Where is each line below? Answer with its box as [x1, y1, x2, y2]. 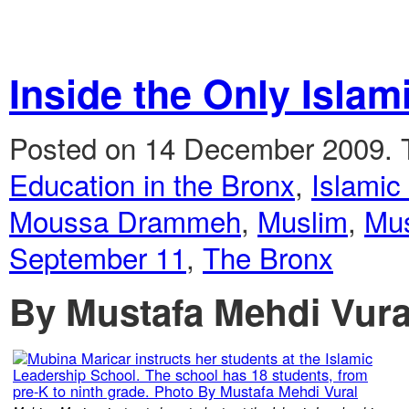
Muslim [257, 200, 348, 242]
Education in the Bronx [9, 163, 295, 205]
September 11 [9, 236, 186, 278]
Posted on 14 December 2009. [9, 127, 401, 169]
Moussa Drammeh [9, 200, 241, 242]
